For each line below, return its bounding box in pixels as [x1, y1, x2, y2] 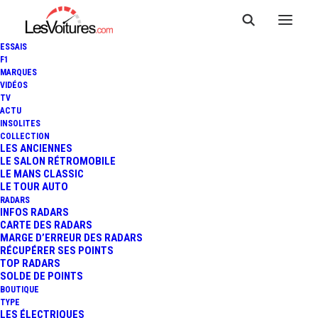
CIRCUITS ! [111, 185, 207, 214]
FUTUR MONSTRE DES [60, 155, 258, 184]
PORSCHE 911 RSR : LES [51, 95, 267, 124]
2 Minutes [96, 246, 141, 257]
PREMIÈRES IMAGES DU [53, 125, 265, 154]
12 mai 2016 [165, 246, 222, 257]
